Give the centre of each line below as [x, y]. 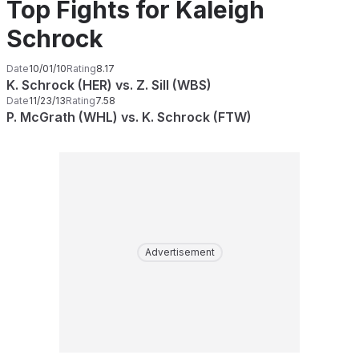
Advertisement [179, 252]
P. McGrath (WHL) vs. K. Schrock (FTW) [129, 117]
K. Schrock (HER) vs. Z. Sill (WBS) [109, 85]
